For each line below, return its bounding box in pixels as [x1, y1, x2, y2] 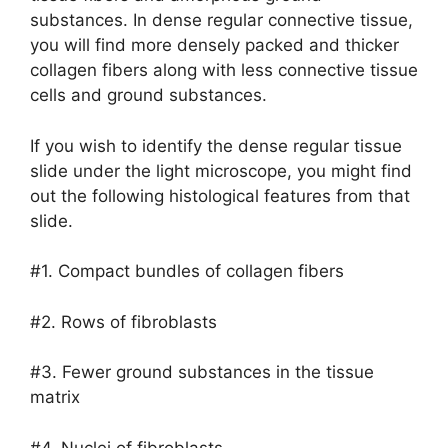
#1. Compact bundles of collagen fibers [30, 261, 344, 281]
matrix [30, 387, 80, 407]
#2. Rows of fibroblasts [30, 311, 222, 332]
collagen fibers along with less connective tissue [30, 60, 418, 80]
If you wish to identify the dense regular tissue [30, 135, 402, 156]
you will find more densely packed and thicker [30, 35, 399, 55]
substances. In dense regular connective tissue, [30, 10, 413, 30]
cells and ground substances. [30, 85, 272, 105]
